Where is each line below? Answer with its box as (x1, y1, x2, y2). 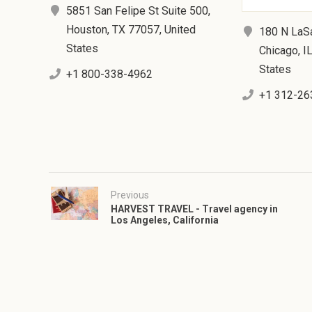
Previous (111, 189, 150, 201)
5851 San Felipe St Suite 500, (66, 3, 211, 17)
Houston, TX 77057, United (66, 22, 196, 36)
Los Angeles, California (111, 214, 219, 226)
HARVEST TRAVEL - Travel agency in (111, 203, 279, 214)
